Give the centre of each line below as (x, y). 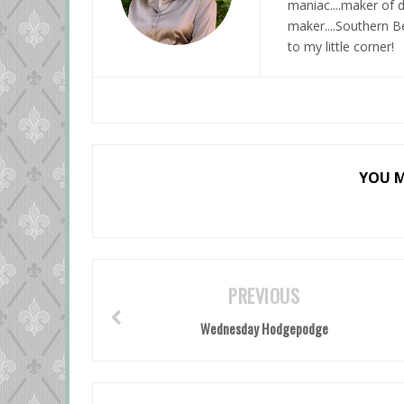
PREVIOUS (264, 296)
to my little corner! (341, 46)
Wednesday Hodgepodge (264, 328)
